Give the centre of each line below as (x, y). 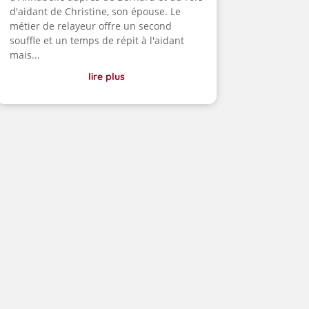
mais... (24, 55)
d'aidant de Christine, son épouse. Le (95, 12)
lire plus (106, 77)
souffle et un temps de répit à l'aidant (97, 41)
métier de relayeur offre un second (90, 26)
